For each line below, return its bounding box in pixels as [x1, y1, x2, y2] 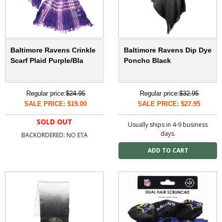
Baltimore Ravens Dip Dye [124, 46, 212, 55]
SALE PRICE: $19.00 [24, 100, 87, 108]
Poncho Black [124, 56, 171, 65]
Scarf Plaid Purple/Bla [10, 56, 83, 65]
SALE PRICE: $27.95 [138, 100, 200, 108]
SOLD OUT [36, 117, 72, 127]
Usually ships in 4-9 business [128, 120, 208, 129]
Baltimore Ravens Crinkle [10, 46, 96, 55]
